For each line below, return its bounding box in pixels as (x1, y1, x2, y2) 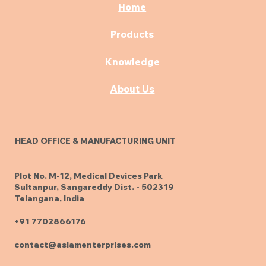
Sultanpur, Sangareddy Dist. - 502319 (14, 182, 175, 193)
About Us (110, 83, 155, 96)
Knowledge (105, 56, 160, 68)
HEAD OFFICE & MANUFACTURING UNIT (14, 135, 176, 147)
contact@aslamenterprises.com (14, 239, 151, 251)
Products (110, 28, 154, 41)
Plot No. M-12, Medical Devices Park (14, 170, 163, 182)
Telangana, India (14, 193, 85, 204)
